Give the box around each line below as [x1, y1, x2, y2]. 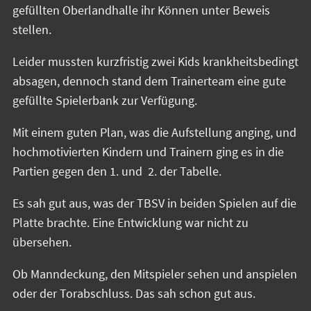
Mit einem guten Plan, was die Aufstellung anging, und [12, 124, 296, 141]
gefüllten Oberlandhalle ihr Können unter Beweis [12, 2, 270, 19]
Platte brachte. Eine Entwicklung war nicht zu [12, 215, 249, 231]
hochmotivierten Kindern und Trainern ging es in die [12, 144, 284, 160]
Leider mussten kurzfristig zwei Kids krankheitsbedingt [12, 53, 299, 70]
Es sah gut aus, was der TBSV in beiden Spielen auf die [12, 195, 296, 212]
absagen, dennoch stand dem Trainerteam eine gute [12, 73, 286, 90]
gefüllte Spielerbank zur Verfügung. [12, 92, 197, 109]
